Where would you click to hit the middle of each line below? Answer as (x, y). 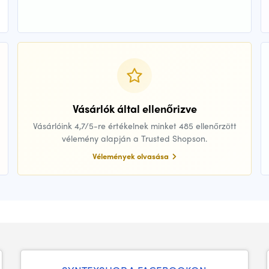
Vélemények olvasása (131, 156)
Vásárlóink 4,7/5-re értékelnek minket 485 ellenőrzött (134, 126)
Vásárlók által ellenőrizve (134, 109)
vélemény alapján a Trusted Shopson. (134, 138)
